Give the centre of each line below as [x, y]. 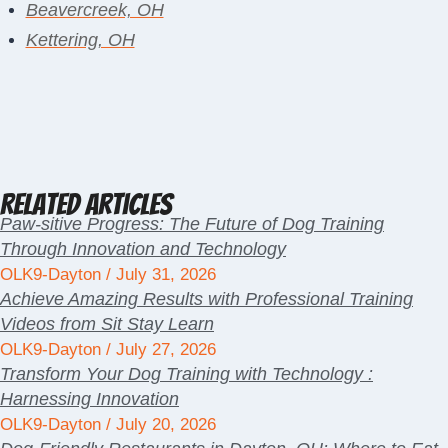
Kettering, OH [80, 39]
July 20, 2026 [163, 425]
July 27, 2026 [163, 350]
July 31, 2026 [163, 275]
